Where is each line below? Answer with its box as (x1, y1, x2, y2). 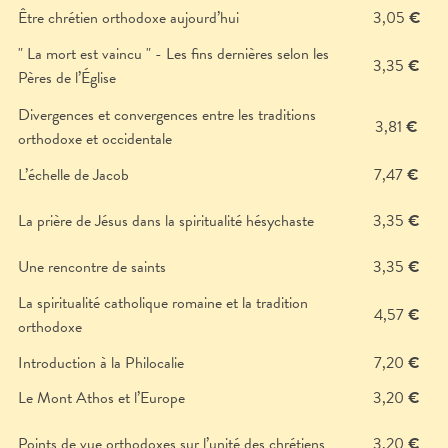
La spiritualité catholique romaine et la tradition (18, 291, 308, 316)
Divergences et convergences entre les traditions (18, 103, 316, 128)
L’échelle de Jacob (18, 163, 129, 188)
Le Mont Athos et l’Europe (18, 386, 185, 411)
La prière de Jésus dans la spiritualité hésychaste (18, 209, 314, 234)
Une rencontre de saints (18, 255, 166, 280)
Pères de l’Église (18, 66, 116, 91)
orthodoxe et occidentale (18, 127, 172, 152)
